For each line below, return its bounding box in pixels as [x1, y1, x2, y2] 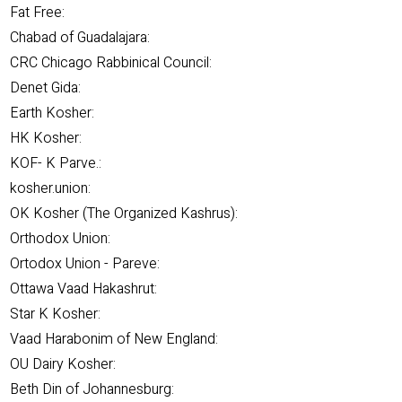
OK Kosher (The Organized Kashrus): [10, 203, 238, 224]
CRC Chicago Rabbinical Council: [10, 52, 212, 74]
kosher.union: [10, 178, 91, 199]
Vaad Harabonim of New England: [10, 328, 218, 350]
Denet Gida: [10, 77, 81, 99]
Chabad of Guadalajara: [10, 27, 150, 48]
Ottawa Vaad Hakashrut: [10, 278, 157, 300]
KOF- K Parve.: [10, 153, 101, 174]
